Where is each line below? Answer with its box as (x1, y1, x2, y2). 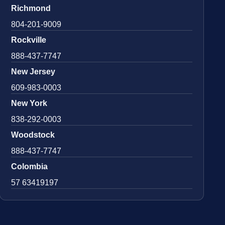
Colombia (11, 162, 48, 171)
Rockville (11, 35, 47, 44)
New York (11, 98, 48, 107)
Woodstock (11, 130, 55, 139)
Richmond (11, 4, 51, 13)
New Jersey (11, 67, 56, 76)
